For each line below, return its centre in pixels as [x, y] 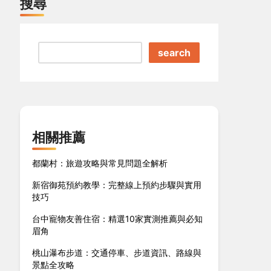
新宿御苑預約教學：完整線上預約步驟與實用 [117, 185]
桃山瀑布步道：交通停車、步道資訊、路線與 [117, 253]
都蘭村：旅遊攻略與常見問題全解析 [100, 163]
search [174, 53]
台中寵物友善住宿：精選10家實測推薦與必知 [118, 219]
